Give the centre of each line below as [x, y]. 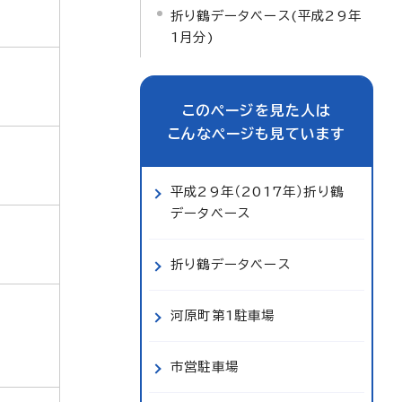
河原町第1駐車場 [223, 315]
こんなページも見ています [257, 134]
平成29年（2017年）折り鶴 [257, 192]
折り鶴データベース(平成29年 [266, 16]
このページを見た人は [257, 110]
